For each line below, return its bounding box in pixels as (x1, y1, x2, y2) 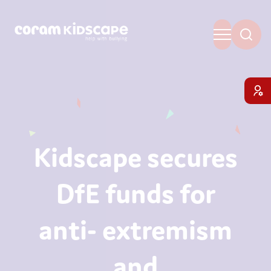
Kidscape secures (33, 137, 238, 172)
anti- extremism (39, 210, 232, 245)
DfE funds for (56, 174, 215, 209)
